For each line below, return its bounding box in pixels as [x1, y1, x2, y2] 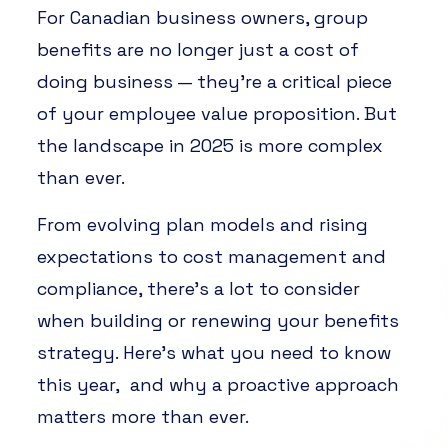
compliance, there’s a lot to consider [36, 276, 360, 300]
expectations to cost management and [36, 244, 386, 268]
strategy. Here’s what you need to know [36, 340, 391, 364]
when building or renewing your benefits [36, 308, 399, 332]
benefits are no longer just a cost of [36, 37, 359, 61]
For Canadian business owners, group [36, 5, 368, 29]
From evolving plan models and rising [36, 212, 368, 236]
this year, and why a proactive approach [36, 372, 399, 396]
